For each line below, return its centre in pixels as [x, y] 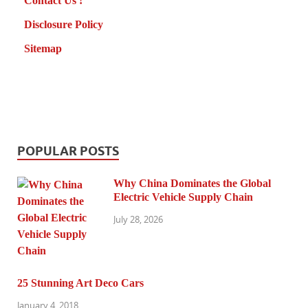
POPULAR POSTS [68, 151]
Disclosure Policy [64, 25]
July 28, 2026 [138, 219]
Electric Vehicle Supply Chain [183, 197]
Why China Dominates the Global [192, 184]
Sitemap [43, 49]
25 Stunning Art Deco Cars [80, 283]
